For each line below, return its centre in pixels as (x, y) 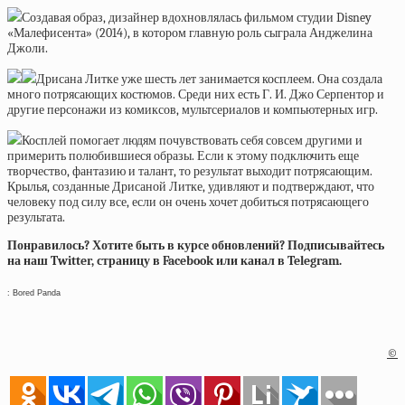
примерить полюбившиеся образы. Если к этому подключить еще (183, 156)
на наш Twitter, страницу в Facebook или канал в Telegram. (174, 261)
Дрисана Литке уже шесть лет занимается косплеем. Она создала (209, 79)
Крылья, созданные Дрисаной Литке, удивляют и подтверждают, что (191, 187)
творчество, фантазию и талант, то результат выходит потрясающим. (190, 171)
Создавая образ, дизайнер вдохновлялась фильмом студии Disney (197, 18)
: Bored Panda (34, 292)
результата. (36, 217)
